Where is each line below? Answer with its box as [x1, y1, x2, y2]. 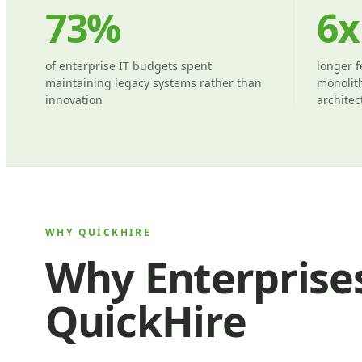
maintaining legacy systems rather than [45, 74, 262, 90]
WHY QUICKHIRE [45, 225, 152, 239]
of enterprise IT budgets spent [45, 57, 212, 74]
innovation [45, 91, 103, 107]
